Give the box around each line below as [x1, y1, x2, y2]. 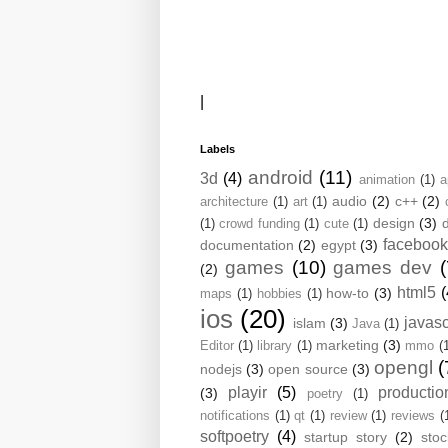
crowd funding [219, 215, 300, 231]
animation [358, 171, 415, 187]
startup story [304, 428, 387, 445]
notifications [200, 407, 270, 423]
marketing [315, 336, 379, 353]
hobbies [256, 285, 302, 301]
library [257, 337, 293, 353]
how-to [326, 284, 370, 301]
